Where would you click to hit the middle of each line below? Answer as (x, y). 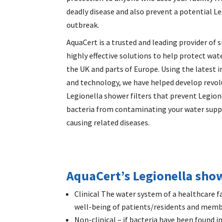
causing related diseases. (108, 122)
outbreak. (84, 25)
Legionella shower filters (109, 95)
